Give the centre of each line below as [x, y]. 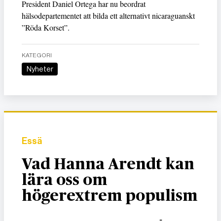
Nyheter [42, 69]
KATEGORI [37, 55]
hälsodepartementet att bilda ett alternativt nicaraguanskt [108, 16]
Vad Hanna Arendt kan [108, 164]
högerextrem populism [110, 196]
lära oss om [64, 180]
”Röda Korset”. [46, 28]
